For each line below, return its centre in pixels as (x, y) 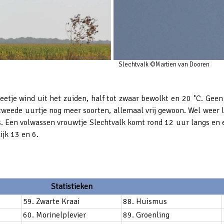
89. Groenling (146, 215)
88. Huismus (145, 202)
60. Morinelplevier (54, 215)
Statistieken (72, 187)
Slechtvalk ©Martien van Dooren (164, 65)
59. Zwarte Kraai (51, 202)
